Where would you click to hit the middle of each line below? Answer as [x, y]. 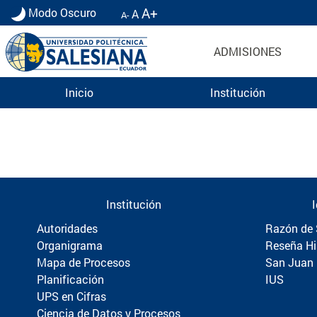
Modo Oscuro [62, 12]
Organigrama [70, 245]
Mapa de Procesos [83, 262]
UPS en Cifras [71, 296]
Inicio [79, 92]
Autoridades [67, 228]
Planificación [70, 279]
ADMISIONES [248, 52]
